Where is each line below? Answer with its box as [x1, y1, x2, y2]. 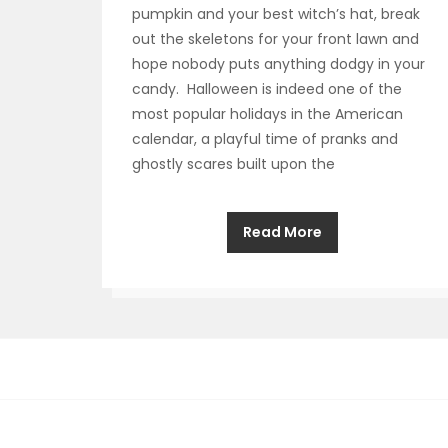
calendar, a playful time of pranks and [132, 129, 398, 149]
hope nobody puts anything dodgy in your [132, 54, 425, 74]
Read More [242, 222, 322, 242]
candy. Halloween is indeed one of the [132, 79, 402, 99]
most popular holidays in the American [132, 104, 403, 124]
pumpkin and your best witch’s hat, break [132, 4, 420, 24]
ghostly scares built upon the [132, 154, 335, 174]
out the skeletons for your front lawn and [132, 29, 419, 49]
